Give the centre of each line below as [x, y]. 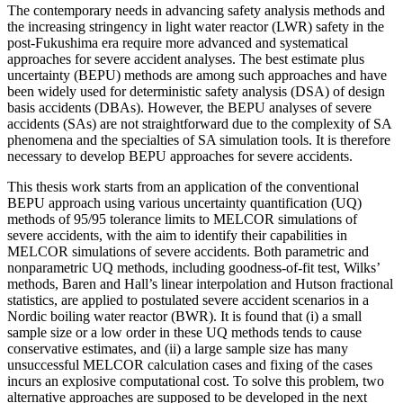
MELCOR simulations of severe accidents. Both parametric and [188, 251]
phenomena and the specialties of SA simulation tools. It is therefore [199, 139]
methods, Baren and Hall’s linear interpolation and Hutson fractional [200, 283]
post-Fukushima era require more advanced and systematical [178, 42]
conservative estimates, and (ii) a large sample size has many [178, 348]
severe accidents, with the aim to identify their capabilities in [177, 235]
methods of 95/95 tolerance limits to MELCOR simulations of [182, 219]
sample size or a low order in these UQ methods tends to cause [184, 332]
